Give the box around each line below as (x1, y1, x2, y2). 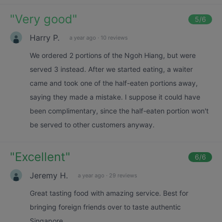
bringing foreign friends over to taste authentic (30, 203, 181, 211)
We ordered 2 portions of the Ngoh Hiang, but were (30, 51, 196, 59)
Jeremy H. (30, 170, 68, 180)
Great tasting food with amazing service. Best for (30, 189, 188, 197)
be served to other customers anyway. (30, 120, 155, 129)
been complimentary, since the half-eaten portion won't (30, 107, 209, 115)
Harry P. (30, 32, 59, 43)
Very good (15, 12, 72, 26)
